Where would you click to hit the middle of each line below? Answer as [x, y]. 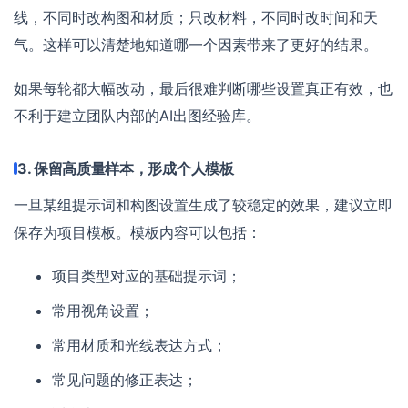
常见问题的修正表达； [125, 379]
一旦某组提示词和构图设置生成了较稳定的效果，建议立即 [203, 204]
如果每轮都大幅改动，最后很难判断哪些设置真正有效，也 [203, 88]
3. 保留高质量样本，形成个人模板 [126, 168]
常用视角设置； [103, 310]
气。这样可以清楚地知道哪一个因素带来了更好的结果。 [196, 44]
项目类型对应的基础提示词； [147, 275]
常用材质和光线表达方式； [140, 345]
